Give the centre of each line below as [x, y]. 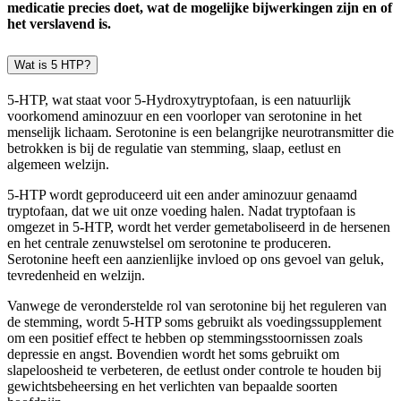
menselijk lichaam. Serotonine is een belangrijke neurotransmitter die [200, 132]
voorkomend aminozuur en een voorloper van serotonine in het [184, 116]
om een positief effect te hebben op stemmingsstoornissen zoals [185, 338]
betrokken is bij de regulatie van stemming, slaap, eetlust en [174, 149]
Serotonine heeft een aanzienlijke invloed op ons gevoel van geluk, [196, 260]
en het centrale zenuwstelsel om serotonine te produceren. [169, 243]
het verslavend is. [59, 24]
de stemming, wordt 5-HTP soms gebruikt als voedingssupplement [194, 322]
